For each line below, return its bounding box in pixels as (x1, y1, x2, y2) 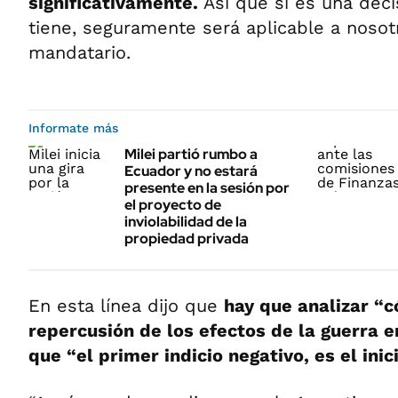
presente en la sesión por (124, 179, 290, 197)
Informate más (28, 121, 118, 135)
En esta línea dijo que (28, 295, 224, 316)
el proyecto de (124, 195, 221, 214)
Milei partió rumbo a (124, 145, 258, 163)
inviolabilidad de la (124, 212, 247, 231)
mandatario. (28, 42, 131, 63)
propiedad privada (124, 229, 249, 248)
